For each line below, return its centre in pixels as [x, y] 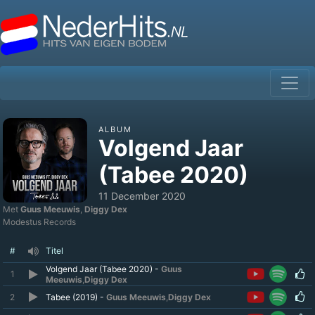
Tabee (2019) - [76, 297]
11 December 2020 [142, 196]
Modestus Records [39, 222]
